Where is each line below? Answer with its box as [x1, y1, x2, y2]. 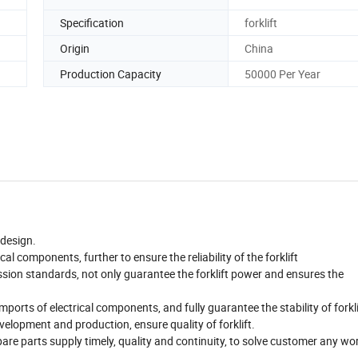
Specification [60, 14, 124, 30]
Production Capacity [60, 66, 161, 82]
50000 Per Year [245, 66, 320, 82]
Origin [60, 40, 89, 56]
